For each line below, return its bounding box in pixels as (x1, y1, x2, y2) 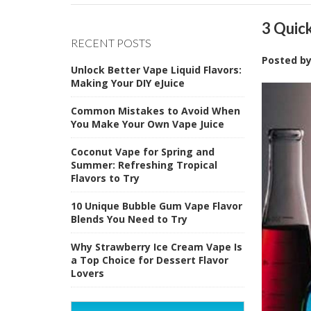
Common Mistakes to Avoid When (71, 103, 240, 117)
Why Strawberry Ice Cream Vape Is (71, 239, 242, 253)
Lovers (71, 266, 104, 280)
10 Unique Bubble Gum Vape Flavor (71, 199, 242, 212)
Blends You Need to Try (71, 212, 187, 226)
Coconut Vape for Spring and (71, 144, 215, 158)
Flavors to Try (71, 171, 140, 185)
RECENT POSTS (71, 35, 151, 49)
